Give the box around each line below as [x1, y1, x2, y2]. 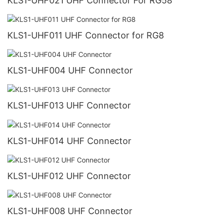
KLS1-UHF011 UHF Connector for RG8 [7, 30, 164, 41]
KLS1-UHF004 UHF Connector [7, 65, 133, 76]
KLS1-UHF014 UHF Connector [7, 135, 131, 146]
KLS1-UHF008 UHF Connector [7, 205, 132, 216]
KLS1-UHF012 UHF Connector [7, 170, 131, 181]
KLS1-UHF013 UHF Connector [7, 100, 131, 111]
